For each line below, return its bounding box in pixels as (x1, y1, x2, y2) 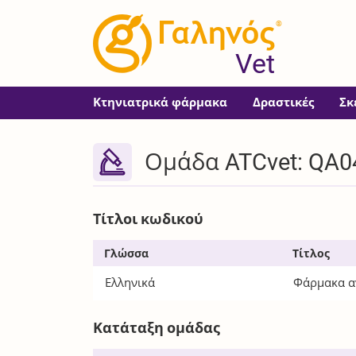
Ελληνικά (105, 275, 156, 290)
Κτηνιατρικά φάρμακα (93, 95, 228, 110)
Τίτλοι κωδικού (93, 211, 204, 228)
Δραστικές (253, 95, 315, 110)
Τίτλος (292, 246, 331, 260)
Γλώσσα (103, 246, 149, 260)
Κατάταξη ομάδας (93, 319, 221, 336)
